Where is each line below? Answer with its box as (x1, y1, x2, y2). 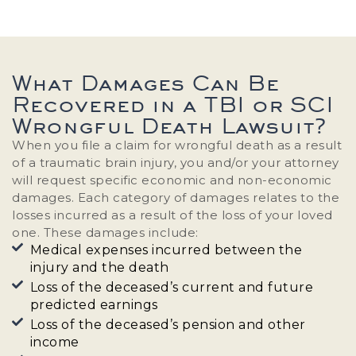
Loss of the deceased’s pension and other (29, 316, 306, 332)
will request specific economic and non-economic (12, 172, 332, 188)
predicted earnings (29, 296, 158, 312)
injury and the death (29, 259, 169, 275)
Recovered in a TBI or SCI (12, 91, 334, 117)
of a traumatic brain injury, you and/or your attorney (12, 154, 339, 170)
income (29, 334, 79, 350)
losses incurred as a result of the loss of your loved (12, 207, 333, 222)
